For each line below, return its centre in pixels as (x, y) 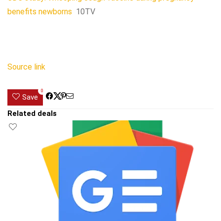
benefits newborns (40, 12)
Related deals (32, 113)
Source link (26, 67)
